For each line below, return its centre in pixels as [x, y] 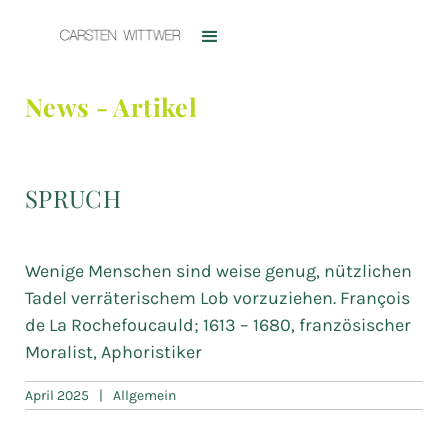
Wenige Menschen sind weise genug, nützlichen [218, 271]
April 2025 [57, 395]
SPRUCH [73, 198]
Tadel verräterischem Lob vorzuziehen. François [217, 298]
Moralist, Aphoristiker [113, 352]
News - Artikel [111, 106]
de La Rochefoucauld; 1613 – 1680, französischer [218, 325]
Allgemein [144, 395]
